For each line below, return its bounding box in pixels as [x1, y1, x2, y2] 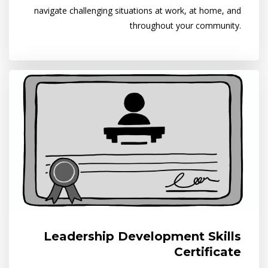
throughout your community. [130, 20, 241, 32]
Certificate [174, 245, 241, 260]
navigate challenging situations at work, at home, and [34, 5, 241, 17]
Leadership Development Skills [44, 229, 241, 244]
